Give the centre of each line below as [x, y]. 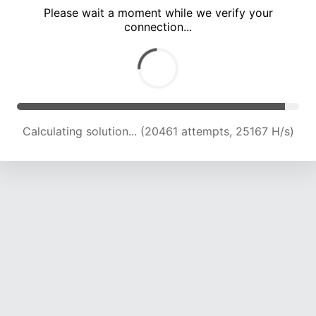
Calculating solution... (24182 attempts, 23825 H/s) [158, 132]
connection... [158, 27]
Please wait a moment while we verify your [158, 13]
